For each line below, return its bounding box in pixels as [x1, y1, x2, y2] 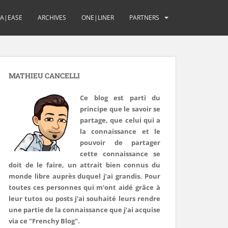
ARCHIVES [38, 13, 66, 22]
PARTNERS [129, 13, 159, 22]
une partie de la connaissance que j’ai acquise [9, 205, 160, 214]
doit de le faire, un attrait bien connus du [9, 160, 160, 169]
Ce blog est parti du [80, 93, 160, 102]
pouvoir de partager [80, 138, 160, 147]
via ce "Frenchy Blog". [9, 216, 80, 225]
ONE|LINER [81, 13, 114, 22]
